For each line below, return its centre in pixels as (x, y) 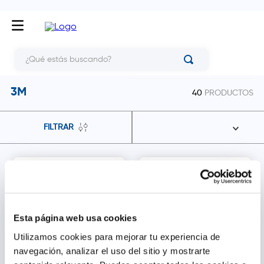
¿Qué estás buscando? (54, 53)
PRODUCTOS (229, 93)
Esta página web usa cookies (75, 218)
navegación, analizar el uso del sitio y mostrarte (112, 250)
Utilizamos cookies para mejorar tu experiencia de (117, 236)
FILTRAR (59, 127)
